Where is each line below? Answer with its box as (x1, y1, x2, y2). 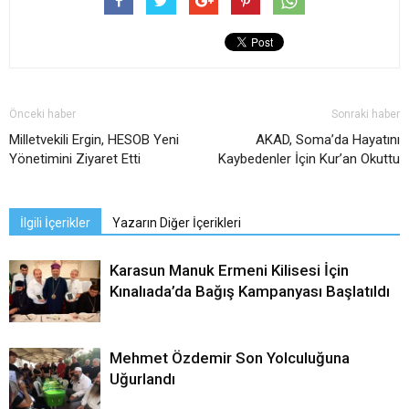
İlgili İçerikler (20, 215, 90, 230)
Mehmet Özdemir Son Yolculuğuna (110, 348, 350, 367)
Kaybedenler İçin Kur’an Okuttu (218, 150, 400, 167)
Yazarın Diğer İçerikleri (112, 215, 241, 230)
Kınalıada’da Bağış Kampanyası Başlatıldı (110, 281, 390, 300)
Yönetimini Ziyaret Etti (9, 150, 141, 167)
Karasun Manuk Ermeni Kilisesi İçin (110, 260, 349, 279)
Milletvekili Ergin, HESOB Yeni (9, 131, 179, 148)
